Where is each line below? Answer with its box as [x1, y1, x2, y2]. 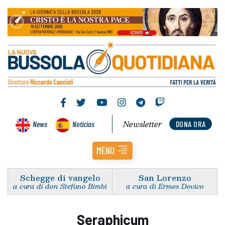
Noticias [72, 119, 94, 129]
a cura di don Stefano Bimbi [13, 180, 107, 192]
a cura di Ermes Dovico [126, 180, 204, 192]
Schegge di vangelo [20, 171, 100, 184]
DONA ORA [175, 119, 206, 129]
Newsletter [123, 118, 162, 130]
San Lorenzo [138, 171, 191, 184]
